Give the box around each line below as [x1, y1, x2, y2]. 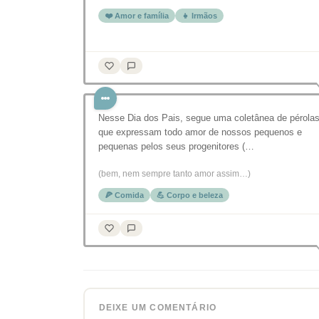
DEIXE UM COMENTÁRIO [98, 303, 217, 312]
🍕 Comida [105, 191, 144, 199]
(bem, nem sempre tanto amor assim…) [98, 169, 251, 179]
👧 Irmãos [182, 11, 217, 20]
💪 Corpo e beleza [157, 191, 223, 199]
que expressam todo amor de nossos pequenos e [98, 127, 302, 137]
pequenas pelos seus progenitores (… [98, 141, 254, 152]
